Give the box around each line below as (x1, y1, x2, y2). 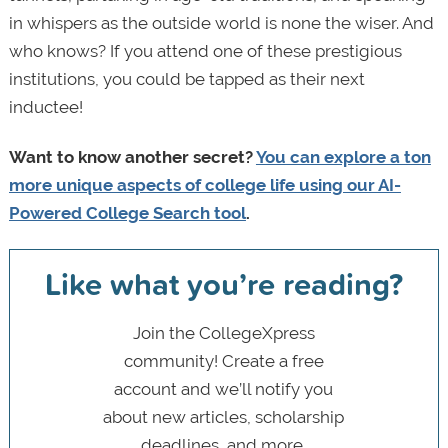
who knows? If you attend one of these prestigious (8, 40, 402, 61)
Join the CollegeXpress (132, 322, 315, 343)
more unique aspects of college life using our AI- (8, 174, 401, 195)
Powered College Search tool (8, 202, 246, 223)
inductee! (8, 96, 83, 117)
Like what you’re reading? (44, 260, 403, 306)
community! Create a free (123, 350, 324, 371)
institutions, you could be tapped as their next (8, 68, 365, 89)
